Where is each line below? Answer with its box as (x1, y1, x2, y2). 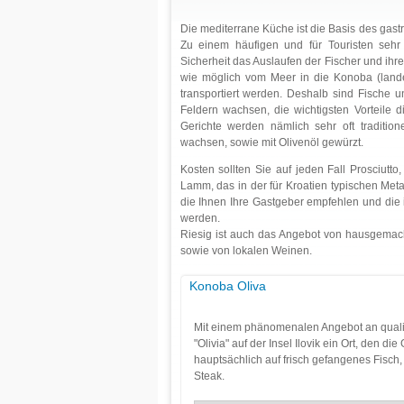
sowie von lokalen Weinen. (179, 244, 312, 257)
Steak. (193, 370, 225, 382)
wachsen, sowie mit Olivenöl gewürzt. (179, 136, 363, 149)
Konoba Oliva (188, 279, 266, 293)
